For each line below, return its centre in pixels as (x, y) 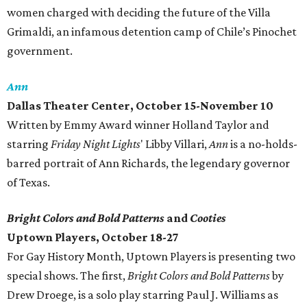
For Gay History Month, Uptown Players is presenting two (151, 257)
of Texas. (28, 183)
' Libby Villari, (175, 144)
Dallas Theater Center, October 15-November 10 (140, 106)
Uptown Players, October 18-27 (93, 237)
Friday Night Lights (96, 144)
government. (40, 51)
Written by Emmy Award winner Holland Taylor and (138, 125)
